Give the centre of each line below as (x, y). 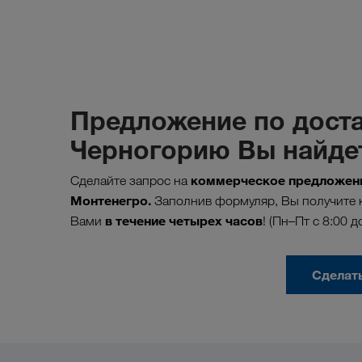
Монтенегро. (111, 200)
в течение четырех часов (184, 221)
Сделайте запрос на (130, 181)
